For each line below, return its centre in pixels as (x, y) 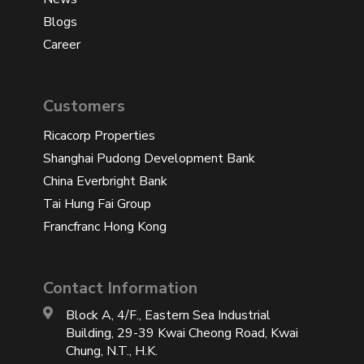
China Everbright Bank (105, 181)
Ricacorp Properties (99, 135)
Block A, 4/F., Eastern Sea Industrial (168, 315)
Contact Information (120, 288)
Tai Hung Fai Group (97, 204)
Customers (84, 106)
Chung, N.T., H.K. (112, 351)
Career (62, 44)
